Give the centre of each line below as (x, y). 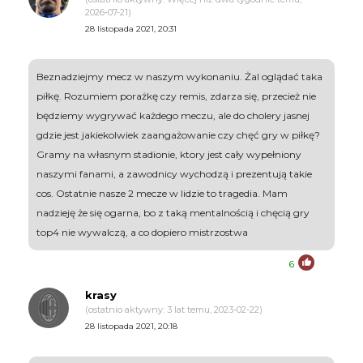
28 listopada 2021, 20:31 (131, 29)
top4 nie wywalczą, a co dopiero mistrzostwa (142, 233)
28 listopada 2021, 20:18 (131, 327)
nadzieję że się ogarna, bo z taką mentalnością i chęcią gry (173, 213)
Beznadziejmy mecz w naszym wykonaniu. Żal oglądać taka (179, 77)
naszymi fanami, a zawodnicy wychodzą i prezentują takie (174, 174)
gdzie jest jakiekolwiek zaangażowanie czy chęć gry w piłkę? (178, 135)
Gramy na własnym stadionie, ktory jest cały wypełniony (169, 155)
